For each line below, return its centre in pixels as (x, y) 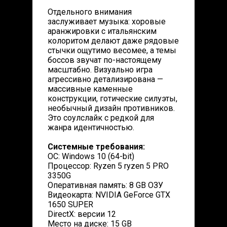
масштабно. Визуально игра (100, 70)
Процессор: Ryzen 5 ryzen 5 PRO (108, 166)
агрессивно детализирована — (105, 79)
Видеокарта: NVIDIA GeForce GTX (109, 195)
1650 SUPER (70, 204)
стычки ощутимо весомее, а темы (112, 50)
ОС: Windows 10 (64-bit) (91, 156)
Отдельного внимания (90, 12)
